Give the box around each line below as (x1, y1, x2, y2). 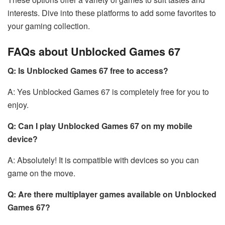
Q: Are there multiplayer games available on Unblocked (8, 188, 216, 200)
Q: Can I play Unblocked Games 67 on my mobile (8, 120, 192, 132)
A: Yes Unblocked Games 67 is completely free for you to (8, 86, 209, 98)
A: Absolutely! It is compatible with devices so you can (8, 154, 199, 166)
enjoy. (8, 99, 29, 111)
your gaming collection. (8, 20, 90, 32)
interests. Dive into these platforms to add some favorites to (8, 7, 216, 19)
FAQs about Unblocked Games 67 (8, 43, 180, 59)
